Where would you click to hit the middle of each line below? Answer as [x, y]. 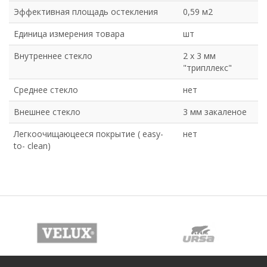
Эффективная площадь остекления [86, 12]
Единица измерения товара [69, 34]
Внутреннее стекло [53, 56]
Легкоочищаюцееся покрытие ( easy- [89, 134]
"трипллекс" [207, 68]
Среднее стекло [46, 90]
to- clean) [32, 146]
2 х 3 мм [199, 56]
